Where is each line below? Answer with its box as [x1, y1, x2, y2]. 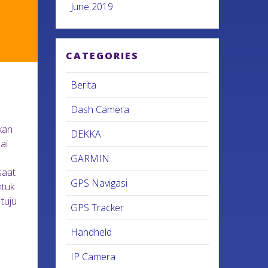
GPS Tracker [71, 201, 124, 214]
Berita [71, 78, 97, 92]
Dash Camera [71, 103, 130, 116]
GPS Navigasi [71, 176, 128, 190]
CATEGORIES [66, 49, 139, 62]
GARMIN [71, 152, 110, 165]
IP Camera [71, 250, 116, 263]
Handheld [71, 226, 112, 239]
